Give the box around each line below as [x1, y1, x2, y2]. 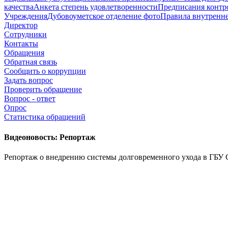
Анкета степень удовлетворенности [34, 3, 158, 12]
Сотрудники [4, 30, 47, 39]
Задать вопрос [4, 76, 53, 85]
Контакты [4, 39, 38, 48]
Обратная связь [4, 58, 57, 67]
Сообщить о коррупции [4, 67, 86, 76]
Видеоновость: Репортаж [4, 132, 96, 141]
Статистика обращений [4, 112, 85, 122]
